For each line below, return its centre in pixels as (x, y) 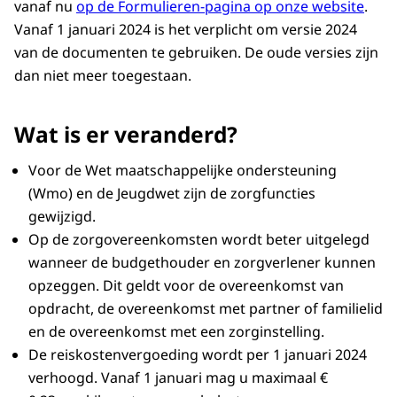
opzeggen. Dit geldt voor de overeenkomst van (186, 286)
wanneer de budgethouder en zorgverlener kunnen (202, 263)
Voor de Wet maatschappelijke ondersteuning (183, 171)
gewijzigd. (66, 217)
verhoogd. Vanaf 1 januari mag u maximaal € (178, 378)
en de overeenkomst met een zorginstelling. (178, 332)
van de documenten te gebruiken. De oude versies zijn (196, 53)
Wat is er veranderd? (128, 135)
